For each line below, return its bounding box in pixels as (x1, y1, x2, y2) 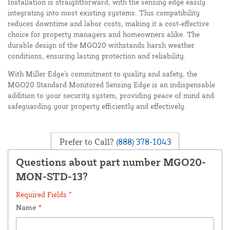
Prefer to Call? (59, 136, 114, 147)
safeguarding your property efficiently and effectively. (8, 102, 186, 111)
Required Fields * (16, 190, 72, 199)
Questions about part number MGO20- (16, 156, 206, 169)
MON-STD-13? (16, 170, 88, 183)
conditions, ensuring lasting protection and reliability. (8, 51, 186, 61)
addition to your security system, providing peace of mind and (8, 91, 214, 100)
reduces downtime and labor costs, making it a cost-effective (8, 19, 209, 28)
